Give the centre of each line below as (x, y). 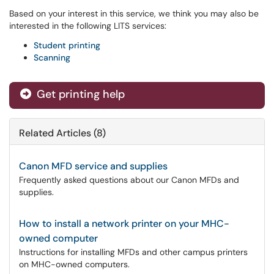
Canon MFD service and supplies (93, 166)
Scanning (52, 57)
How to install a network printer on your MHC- (124, 224)
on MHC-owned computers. (74, 264)
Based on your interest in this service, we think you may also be (134, 13)
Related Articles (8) (62, 133)
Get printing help (79, 94)
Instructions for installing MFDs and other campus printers (133, 252)
